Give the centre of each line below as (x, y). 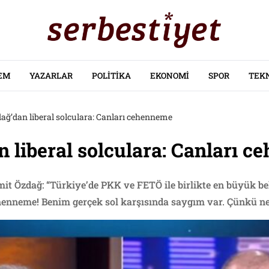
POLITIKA (111, 76)
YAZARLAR (51, 76)
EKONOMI (169, 76)
